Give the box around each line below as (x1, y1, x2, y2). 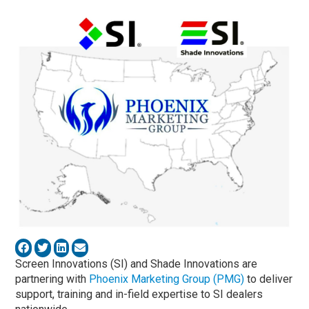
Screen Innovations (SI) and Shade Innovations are (15, 257, 258, 270)
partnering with (15, 272, 90, 286)
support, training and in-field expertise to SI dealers (15, 287, 263, 301)
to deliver (244, 272, 293, 286)
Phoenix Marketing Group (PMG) (89, 272, 245, 286)
